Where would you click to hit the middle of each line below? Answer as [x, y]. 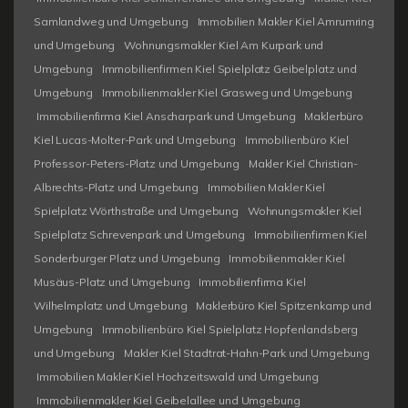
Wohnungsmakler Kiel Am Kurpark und [224, 45]
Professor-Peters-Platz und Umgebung [137, 163]
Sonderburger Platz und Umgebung [127, 258]
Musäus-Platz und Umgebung [112, 281]
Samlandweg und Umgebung [111, 21]
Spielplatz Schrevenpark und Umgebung [139, 234]
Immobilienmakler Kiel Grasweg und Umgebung [227, 92]
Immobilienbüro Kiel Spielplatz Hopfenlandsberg [230, 329]
